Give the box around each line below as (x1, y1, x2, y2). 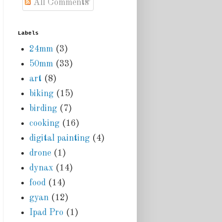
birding (29, 104, 57, 113)
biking (29, 89, 54, 98)
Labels (18, 30, 39, 37)
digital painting (29, 133, 90, 143)
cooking (29, 118, 59, 128)
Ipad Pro (29, 208, 63, 217)
